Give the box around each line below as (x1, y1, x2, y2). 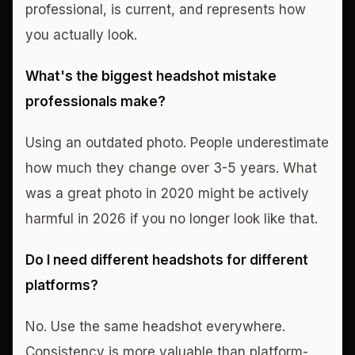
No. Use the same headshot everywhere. (25, 319, 285, 334)
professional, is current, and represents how (25, 2, 306, 17)
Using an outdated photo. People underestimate (25, 135, 329, 151)
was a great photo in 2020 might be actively (25, 185, 309, 201)
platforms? (25, 277, 98, 293)
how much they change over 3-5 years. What (25, 160, 317, 176)
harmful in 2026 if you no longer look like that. (25, 211, 318, 227)
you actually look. (25, 27, 137, 43)
